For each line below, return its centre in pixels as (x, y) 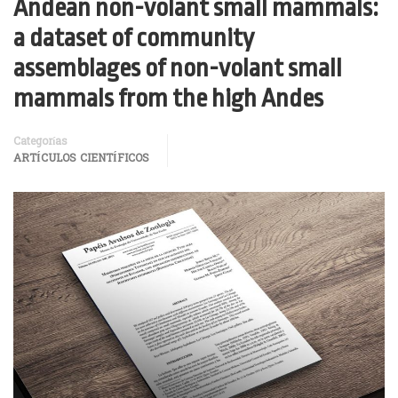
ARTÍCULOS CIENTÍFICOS (81, 159)
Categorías (40, 142)
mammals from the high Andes (168, 99)
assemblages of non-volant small (178, 68)
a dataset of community (134, 38)
